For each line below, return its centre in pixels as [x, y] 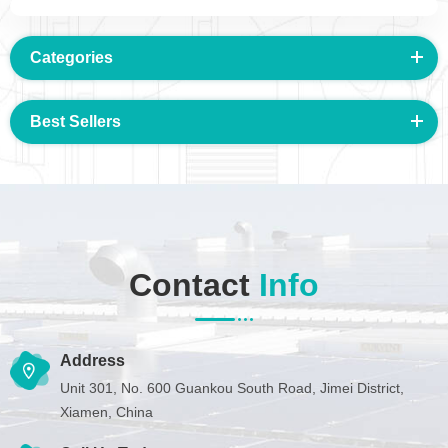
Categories [71, 57]
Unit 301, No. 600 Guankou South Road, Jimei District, [232, 387]
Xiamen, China [106, 411]
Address [92, 360]
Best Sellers [75, 121]
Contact [194, 284]
